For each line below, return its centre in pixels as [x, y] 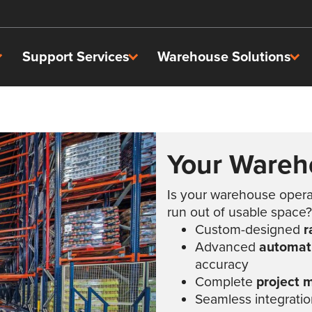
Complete [226, 282]
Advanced [227, 247]
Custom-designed [249, 229]
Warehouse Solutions [225, 57]
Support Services [76, 57]
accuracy [222, 264]
